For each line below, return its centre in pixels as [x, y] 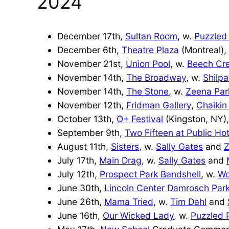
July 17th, [78, 160]
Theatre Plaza [150, 50]
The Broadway [156, 77]
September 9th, [91, 132]
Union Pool [148, 63]
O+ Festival [140, 119]
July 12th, [78, 174]
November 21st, [91, 63]
